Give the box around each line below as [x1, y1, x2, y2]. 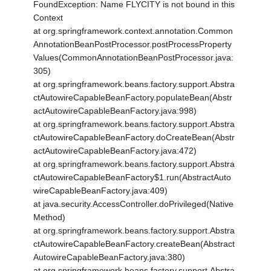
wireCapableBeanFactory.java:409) [33, 186, 168, 196]
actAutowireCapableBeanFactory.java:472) [33, 146, 197, 156]
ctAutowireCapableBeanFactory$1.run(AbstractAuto [33, 172, 232, 183]
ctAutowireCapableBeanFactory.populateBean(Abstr [33, 93, 233, 103]
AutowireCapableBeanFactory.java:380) [33, 252, 186, 263]
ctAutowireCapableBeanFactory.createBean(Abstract [33, 239, 235, 249]
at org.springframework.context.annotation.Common [33, 26, 233, 36]
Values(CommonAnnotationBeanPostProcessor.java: [33, 53, 234, 63]
